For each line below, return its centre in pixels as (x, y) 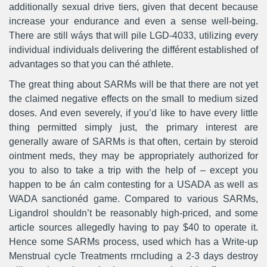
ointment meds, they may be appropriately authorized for (133, 156)
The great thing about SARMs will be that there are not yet (133, 84)
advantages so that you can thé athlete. (91, 64)
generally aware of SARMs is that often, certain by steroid (133, 142)
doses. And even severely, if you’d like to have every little (133, 113)
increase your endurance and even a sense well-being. (133, 21)
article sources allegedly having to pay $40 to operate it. (133, 227)
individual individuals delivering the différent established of (133, 50)
